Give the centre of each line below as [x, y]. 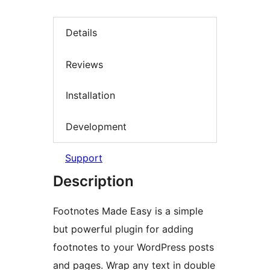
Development [96, 126]
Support [84, 158]
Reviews [84, 64]
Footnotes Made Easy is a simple [128, 211]
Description [93, 181]
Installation [90, 96]
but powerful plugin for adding [123, 229]
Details [81, 33]
